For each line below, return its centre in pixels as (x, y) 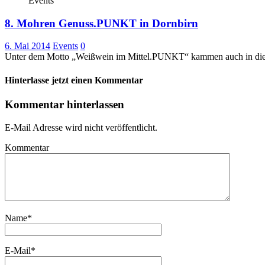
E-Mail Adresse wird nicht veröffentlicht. (81, 127)
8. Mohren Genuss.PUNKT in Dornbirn (101, 23)
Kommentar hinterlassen (64, 104)
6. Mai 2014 (28, 46)
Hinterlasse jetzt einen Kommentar (74, 80)
